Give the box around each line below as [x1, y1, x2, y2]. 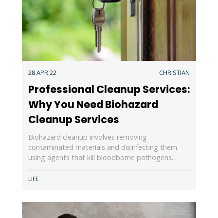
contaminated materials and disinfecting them [28, 143, 177, 152]
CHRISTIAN [159, 68, 190, 77]
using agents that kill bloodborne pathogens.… [28, 153, 179, 163]
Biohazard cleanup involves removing [28, 132, 147, 142]
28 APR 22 [28, 68, 56, 77]
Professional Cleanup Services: [28, 82, 190, 96]
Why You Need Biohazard [28, 97, 158, 111]
